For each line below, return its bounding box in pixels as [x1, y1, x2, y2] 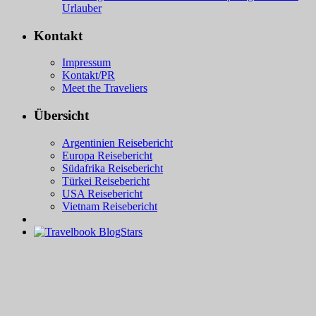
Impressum [62, 56, 111, 69]
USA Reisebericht [62, 187, 142, 200]
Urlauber [62, 2, 102, 14]
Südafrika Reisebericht [62, 162, 163, 174]
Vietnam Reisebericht [62, 200, 157, 212]
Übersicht [34, 108, 89, 123]
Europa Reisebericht [62, 149, 152, 162]
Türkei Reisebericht [62, 174, 150, 187]
